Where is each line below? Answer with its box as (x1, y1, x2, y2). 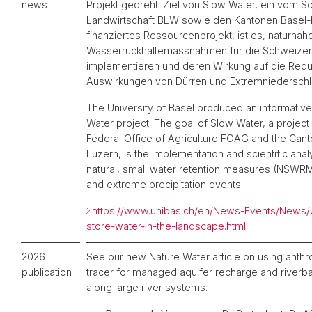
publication (22, 266, 72, 279)
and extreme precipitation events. (86, 178, 243, 191)
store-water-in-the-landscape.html (86, 220, 246, 233)
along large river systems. (86, 281, 208, 294)
